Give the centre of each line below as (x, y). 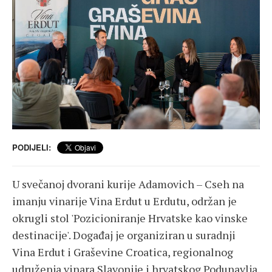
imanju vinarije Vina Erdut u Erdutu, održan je (124, 201)
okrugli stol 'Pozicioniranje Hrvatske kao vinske (130, 218)
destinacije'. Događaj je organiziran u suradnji (124, 235)
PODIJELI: (32, 148)
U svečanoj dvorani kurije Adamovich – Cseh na (128, 184)
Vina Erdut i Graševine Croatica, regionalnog (123, 252)
